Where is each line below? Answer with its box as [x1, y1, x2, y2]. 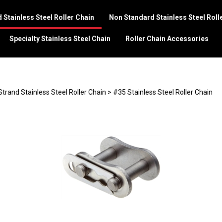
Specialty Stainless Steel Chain [9, 35, 111, 43]
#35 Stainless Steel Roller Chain [113, 88, 213, 96]
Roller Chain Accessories [125, 35, 209, 43]
